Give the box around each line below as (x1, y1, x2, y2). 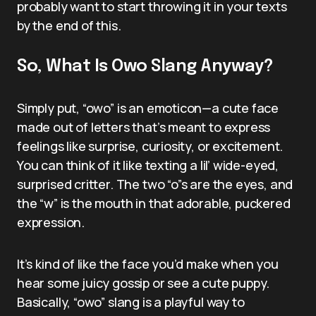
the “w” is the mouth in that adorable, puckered (17, 194, 291, 212)
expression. (17, 213, 85, 231)
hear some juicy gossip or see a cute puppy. (17, 274, 270, 291)
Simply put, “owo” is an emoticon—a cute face (17, 99, 279, 116)
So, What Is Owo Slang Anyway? (17, 57, 274, 75)
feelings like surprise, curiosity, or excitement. (17, 137, 284, 154)
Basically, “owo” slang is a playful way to (17, 293, 245, 310)
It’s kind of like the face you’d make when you (17, 255, 279, 272)
